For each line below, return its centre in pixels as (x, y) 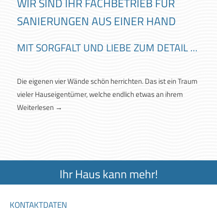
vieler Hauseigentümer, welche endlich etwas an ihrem (100, 94)
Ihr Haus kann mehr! (108, 174)
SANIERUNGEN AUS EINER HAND (96, 21)
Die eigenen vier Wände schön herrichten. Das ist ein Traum (107, 81)
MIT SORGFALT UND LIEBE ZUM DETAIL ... (108, 47)
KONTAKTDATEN (38, 205)
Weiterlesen (36, 107)
